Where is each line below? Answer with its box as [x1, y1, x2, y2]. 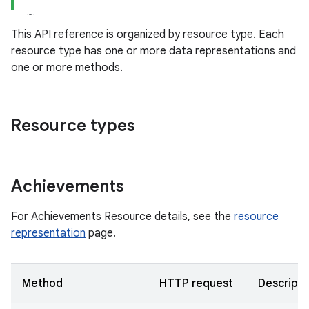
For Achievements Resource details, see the [11, 210, 234, 223]
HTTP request [159, 277, 233, 290]
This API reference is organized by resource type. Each [11, 28, 284, 41]
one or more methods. [11, 61, 123, 74]
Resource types [11, 115, 135, 136]
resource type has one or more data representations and [11, 44, 296, 58]
